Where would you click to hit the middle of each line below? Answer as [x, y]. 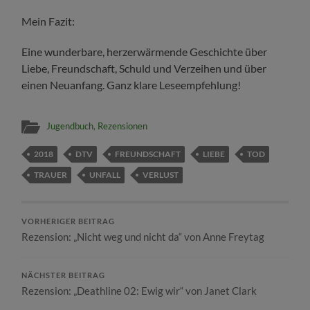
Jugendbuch [70, 126]
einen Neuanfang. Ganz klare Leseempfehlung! [131, 84]
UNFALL [105, 174]
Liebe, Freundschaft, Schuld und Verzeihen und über [144, 68]
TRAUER [51, 174]
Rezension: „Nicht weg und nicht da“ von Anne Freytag [143, 236]
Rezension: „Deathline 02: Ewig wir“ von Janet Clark [139, 290]
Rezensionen [123, 126]
